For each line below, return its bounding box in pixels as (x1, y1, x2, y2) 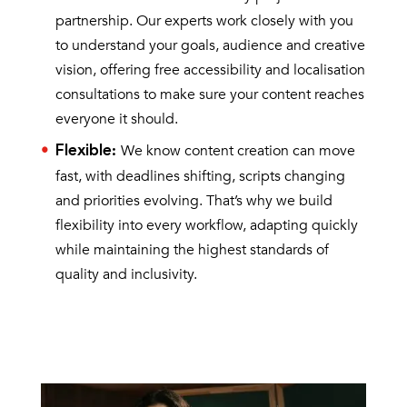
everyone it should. (55, 108, 178, 129)
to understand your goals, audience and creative (55, 35, 365, 55)
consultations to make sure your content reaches (55, 84, 364, 104)
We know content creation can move (120, 140, 355, 161)
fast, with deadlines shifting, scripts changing (55, 165, 345, 186)
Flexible (55, 143, 112, 159)
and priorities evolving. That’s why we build (55, 190, 333, 211)
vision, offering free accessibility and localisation (55, 59, 365, 80)
